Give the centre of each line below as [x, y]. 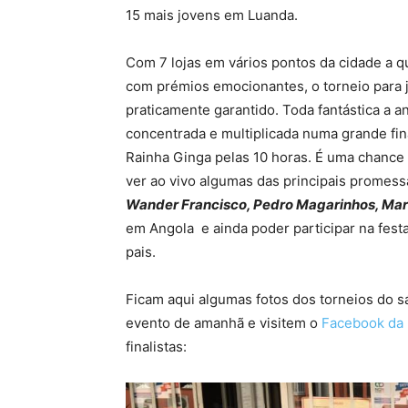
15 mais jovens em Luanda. [212, 15]
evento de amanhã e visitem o [224, 323]
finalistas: [156, 347]
